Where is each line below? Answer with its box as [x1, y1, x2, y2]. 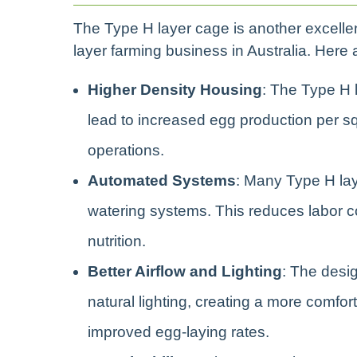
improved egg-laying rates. [88, 323, 269, 340]
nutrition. [88, 232, 146, 249]
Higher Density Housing [88, 80, 262, 98]
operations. [88, 141, 164, 159]
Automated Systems [88, 171, 236, 189]
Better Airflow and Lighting [88, 262, 282, 280]
